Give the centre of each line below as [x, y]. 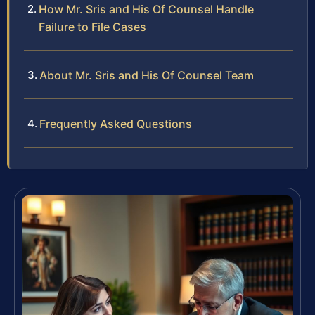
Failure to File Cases [92, 27]
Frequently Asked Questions [116, 124]
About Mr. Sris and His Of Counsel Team [147, 76]
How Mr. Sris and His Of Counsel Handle [146, 9]
